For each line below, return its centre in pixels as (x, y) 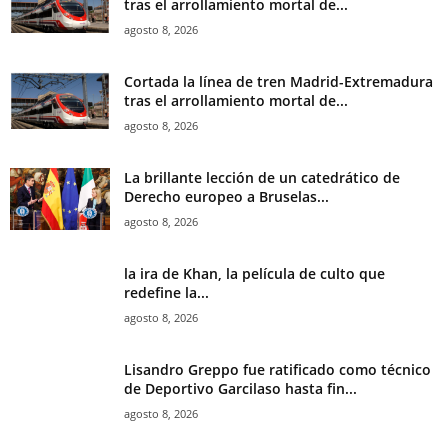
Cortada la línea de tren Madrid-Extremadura (278, 82)
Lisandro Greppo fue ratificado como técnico (277, 370)
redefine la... (166, 293)
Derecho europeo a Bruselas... (226, 197)
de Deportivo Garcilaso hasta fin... (240, 389)
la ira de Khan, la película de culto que (254, 274)
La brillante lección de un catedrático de (262, 178)
